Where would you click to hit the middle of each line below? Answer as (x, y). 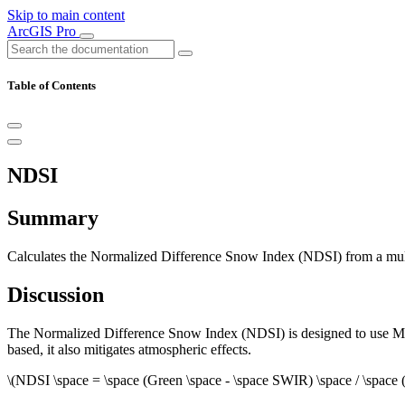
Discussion (56, 294)
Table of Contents (52, 86)
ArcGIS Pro (43, 31)
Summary (53, 218)
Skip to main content (66, 15)
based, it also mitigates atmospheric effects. (129, 349)
